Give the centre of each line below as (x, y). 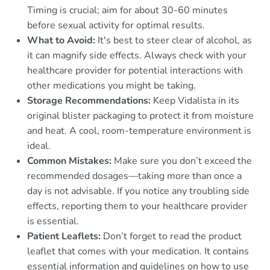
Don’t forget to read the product (171, 236)
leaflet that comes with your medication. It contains (138, 251)
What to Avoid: (61, 40)
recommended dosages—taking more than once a (134, 176)
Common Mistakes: (69, 161)
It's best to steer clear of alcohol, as (174, 40)
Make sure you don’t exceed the (182, 161)
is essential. (53, 221)
